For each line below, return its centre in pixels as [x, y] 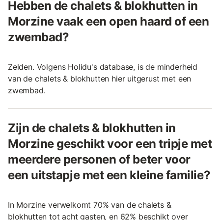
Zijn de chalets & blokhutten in [92, 128]
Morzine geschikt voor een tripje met [110, 143]
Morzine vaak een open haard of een [109, 21]
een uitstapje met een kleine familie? [109, 175]
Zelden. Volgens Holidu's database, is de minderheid [103, 67]
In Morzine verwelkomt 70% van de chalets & [90, 205]
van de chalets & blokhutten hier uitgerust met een [100, 78]
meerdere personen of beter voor [99, 159]
